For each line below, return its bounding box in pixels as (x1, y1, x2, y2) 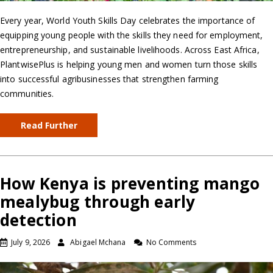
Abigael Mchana (70, 236, 126, 247)
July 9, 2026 (11, 236, 51, 247)
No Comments (146, 236, 197, 247)
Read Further (20, 119, 77, 131)
